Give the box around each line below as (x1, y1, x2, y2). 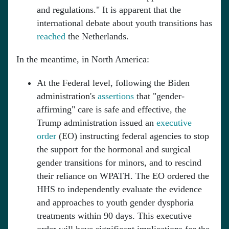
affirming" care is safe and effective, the (37, 104, 186, 115)
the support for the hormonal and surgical (37, 144, 191, 155)
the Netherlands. (65, 31, 129, 42)
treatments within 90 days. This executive (37, 211, 192, 221)
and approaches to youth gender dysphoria (37, 197, 194, 208)
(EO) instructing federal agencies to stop (56, 131, 209, 142)
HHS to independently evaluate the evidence (37, 184, 202, 195)
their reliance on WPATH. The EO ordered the (37, 171, 209, 181)
